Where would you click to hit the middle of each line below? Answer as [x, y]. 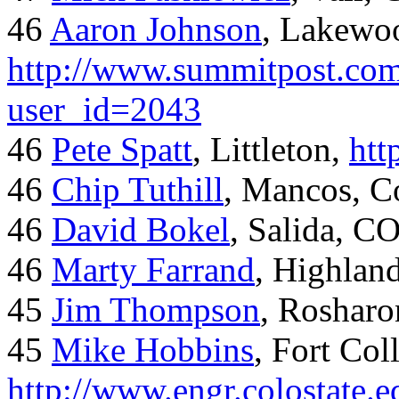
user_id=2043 [104, 110]
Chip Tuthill [138, 190]
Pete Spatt [122, 150]
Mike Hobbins [153, 350]
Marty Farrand [153, 270]
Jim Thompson [156, 310]
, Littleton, [271, 150]
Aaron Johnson [156, 29]
